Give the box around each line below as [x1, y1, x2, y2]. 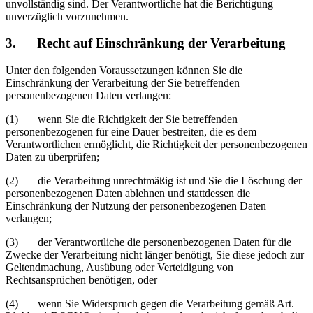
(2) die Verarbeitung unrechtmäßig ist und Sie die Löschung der [6, 175, 302, 187]
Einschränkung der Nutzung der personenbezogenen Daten [6, 200, 266, 212]
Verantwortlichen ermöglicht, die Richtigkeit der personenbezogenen [6, 138, 307, 151]
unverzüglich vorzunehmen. [6, 10, 129, 22]
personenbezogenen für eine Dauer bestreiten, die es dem [6, 126, 256, 138]
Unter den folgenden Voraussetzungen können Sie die [6, 64, 242, 77]
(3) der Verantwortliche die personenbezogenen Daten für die [6, 236, 291, 249]
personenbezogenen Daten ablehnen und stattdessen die [6, 187, 250, 200]
